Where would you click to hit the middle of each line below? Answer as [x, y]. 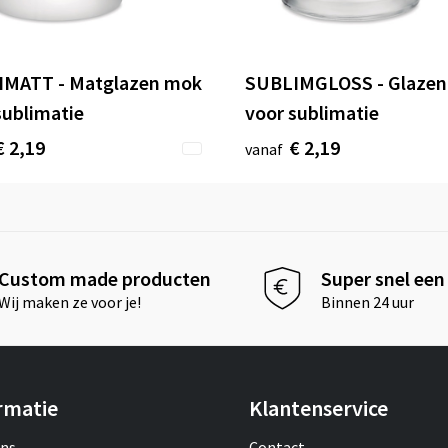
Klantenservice [318, 408]
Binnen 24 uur [368, 301]
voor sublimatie [312, 113]
